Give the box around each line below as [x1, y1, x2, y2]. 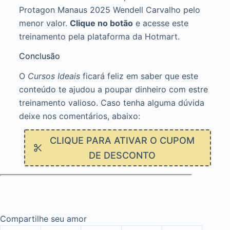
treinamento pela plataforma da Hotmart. [18, 31, 180, 42]
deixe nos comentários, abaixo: [18, 111, 140, 122]
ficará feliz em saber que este [80, 71, 198, 82]
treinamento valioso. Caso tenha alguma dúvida [18, 98, 204, 108]
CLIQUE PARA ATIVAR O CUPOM [49, 135, 195, 146]
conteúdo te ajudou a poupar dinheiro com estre [18, 84, 208, 95]
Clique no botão [69, 17, 133, 28]
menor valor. [18, 17, 70, 28]
